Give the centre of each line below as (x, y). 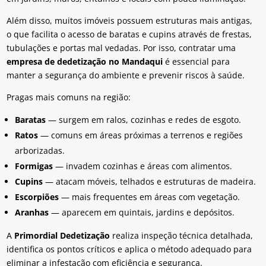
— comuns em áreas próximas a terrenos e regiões (141, 135)
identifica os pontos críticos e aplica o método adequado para (129, 249)
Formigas (34, 166)
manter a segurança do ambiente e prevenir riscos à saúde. (126, 75)
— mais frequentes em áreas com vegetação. (150, 197)
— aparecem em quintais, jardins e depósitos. (142, 213)
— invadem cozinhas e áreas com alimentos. (143, 166)
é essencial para (197, 62)
